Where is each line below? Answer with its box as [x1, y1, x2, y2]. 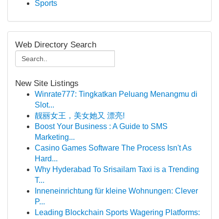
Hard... [35, 154, 58, 163]
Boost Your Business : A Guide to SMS [35, 122, 168, 131]
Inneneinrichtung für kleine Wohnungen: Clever [35, 187, 198, 195]
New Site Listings [15, 79, 79, 88]
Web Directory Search [15, 40, 96, 49]
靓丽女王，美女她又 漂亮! [35, 111, 125, 120]
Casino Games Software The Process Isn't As [35, 144, 192, 152]
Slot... [35, 101, 54, 109]
